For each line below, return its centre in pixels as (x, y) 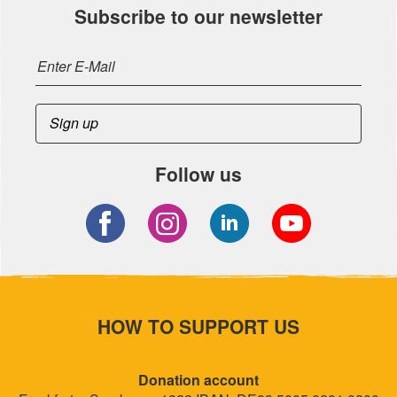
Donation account (198, 380)
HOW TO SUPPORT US (198, 327)
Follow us (198, 174)
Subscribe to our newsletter (198, 16)
